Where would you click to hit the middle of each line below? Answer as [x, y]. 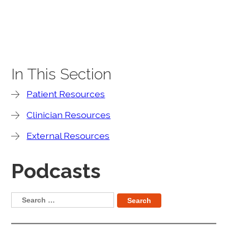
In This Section [62, 74]
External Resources [68, 136]
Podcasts [56, 171]
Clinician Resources [69, 115]
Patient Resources [66, 94]
